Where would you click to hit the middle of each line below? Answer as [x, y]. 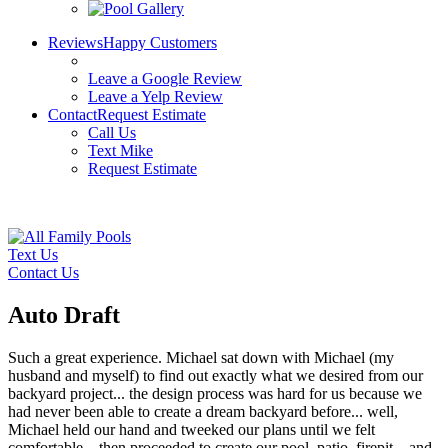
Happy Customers [160, 42]
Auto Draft [64, 314]
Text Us [33, 254]
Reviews [75, 42]
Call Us [112, 132]
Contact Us [43, 272]
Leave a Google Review [165, 78]
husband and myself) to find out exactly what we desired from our [215, 375]
